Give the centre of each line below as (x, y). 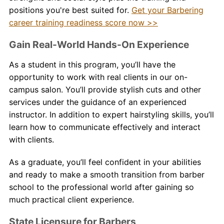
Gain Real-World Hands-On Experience (99, 45)
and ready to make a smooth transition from (93, 175)
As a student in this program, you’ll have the (92, 65)
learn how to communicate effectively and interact (104, 127)
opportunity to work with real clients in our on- (98, 77)
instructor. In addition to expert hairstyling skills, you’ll (111, 115)
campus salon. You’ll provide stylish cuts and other (105, 90)
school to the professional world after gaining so (101, 187)
